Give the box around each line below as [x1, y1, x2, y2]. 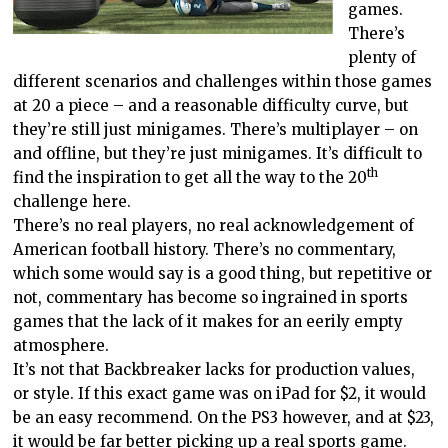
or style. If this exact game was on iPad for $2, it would [13, 383, 427, 403]
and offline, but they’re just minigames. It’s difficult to [13, 143, 423, 163]
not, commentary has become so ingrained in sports [13, 287, 409, 307]
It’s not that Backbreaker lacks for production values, [13, 359, 416, 379]
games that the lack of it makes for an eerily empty [13, 311, 404, 331]
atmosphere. [13, 335, 110, 355]
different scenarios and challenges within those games [13, 71, 433, 91]
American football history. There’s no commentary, [13, 239, 397, 259]
